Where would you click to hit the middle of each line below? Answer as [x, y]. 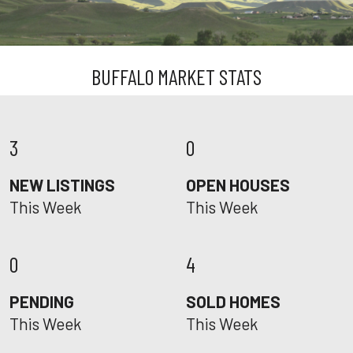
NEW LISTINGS [62, 185]
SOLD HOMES [233, 301]
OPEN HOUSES [238, 185]
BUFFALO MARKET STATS [176, 76]
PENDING [42, 301]
